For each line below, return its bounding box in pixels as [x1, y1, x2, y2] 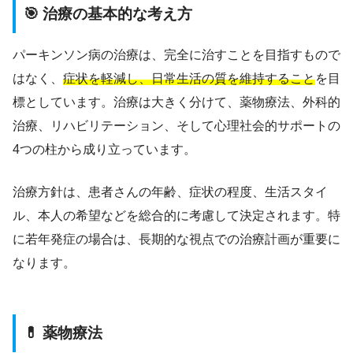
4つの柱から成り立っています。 [13, 143, 196, 157]
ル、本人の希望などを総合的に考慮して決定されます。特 [13, 209, 340, 223]
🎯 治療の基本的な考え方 [24, 5, 192, 22]
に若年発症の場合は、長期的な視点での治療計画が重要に [13, 232, 340, 247]
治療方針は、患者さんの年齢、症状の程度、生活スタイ [13, 185, 328, 199]
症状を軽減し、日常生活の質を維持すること [63, 72, 315, 86]
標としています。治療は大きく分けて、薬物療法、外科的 [13, 95, 340, 110]
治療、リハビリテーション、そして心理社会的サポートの [13, 119, 340, 133]
